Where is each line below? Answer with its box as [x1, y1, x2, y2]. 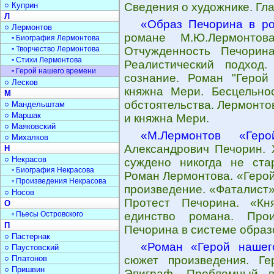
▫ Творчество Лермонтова [12, 45, 100, 53]
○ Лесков [4, 78, 38, 87]
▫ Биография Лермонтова [12, 34, 100, 42]
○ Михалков [4, 133, 48, 142]
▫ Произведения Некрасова [12, 177, 106, 185]
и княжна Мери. [124, 112, 209, 125]
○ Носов [4, 188, 34, 197]
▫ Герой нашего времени [12, 67, 96, 75]
